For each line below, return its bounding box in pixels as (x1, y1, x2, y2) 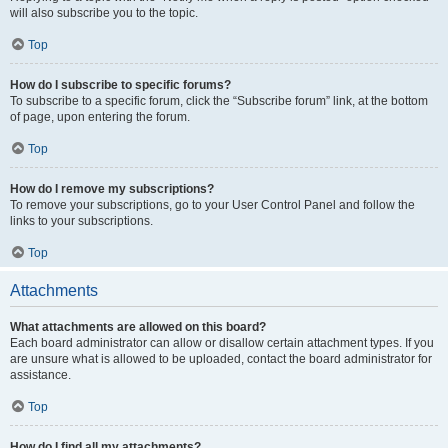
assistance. (10, 368, 71, 382)
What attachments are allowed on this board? (10, 320, 266, 334)
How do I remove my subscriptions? (10, 182, 214, 196)
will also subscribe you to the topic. (10, 6, 198, 20)
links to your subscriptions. (10, 214, 153, 228)
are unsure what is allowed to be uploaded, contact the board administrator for (10, 352, 432, 366)
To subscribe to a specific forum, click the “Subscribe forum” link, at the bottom (10, 94, 428, 108)
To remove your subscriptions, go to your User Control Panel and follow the (10, 198, 415, 212)
